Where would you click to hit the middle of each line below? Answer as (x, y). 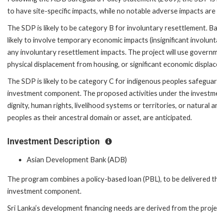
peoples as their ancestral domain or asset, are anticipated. (100, 118)
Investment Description (54, 142)
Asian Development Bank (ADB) (77, 159)
